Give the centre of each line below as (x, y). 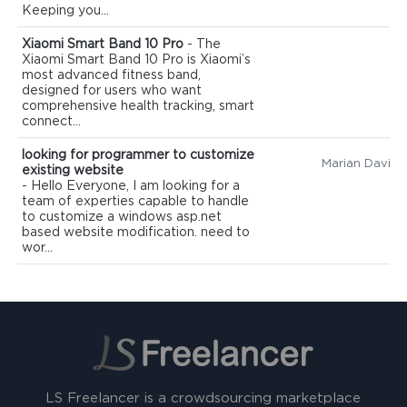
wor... (38, 248)
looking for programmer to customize (139, 156)
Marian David (360, 164)
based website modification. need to (136, 233)
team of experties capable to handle (136, 202)
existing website (73, 171)
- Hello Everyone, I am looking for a (131, 187)
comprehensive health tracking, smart (139, 107)
